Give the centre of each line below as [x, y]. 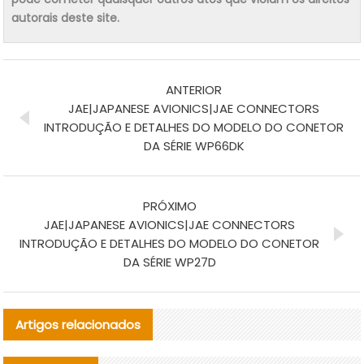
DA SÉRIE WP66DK [194, 145]
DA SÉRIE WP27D [169, 262]
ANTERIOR [194, 89]
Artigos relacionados [78, 324]
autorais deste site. [66, 17]
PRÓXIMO [169, 206]
